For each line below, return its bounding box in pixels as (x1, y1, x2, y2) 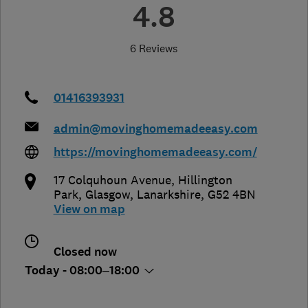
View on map (53, 201, 125, 217)
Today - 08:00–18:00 (25, 262, 142, 278)
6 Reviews (130, 41, 178, 55)
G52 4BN (207, 186, 256, 202)
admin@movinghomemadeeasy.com (53, 120, 258, 137)
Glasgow (85, 186, 130, 202)
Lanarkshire (136, 186, 201, 202)
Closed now (53, 243, 117, 260)
